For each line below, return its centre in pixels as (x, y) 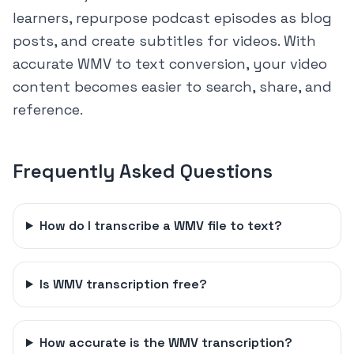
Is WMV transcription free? (123, 284)
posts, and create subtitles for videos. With (164, 41)
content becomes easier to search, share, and (172, 87)
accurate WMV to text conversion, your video (170, 64)
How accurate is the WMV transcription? (166, 343)
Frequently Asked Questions (143, 171)
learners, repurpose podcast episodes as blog (172, 18)
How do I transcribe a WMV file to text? (160, 226)
